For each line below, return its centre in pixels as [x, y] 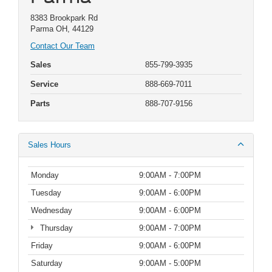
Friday [42, 245]
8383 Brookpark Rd [64, 18]
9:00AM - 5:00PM [170, 263]
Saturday [47, 263]
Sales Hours [49, 144]
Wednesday [52, 210]
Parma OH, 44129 [62, 29]
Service [44, 84]
